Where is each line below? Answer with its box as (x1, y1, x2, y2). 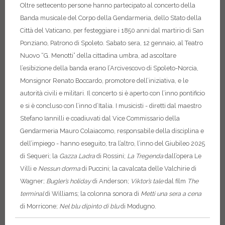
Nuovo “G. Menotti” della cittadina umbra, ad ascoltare (20, 51, 176, 59)
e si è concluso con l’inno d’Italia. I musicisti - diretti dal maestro (20, 101, 201, 109)
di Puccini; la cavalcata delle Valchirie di (80, 164, 196, 172)
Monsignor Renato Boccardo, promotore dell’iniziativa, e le (20, 76, 188, 84)
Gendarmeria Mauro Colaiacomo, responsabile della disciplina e (20, 127, 204, 135)
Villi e (20, 164, 38, 172)
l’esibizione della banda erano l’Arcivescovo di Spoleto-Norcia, (20, 64, 198, 72)
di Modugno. (119, 202, 156, 210)
